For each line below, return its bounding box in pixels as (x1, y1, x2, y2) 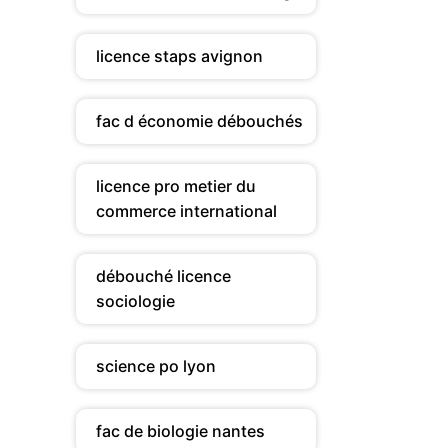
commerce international (96, 201, 277, 221)
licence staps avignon (96, 46, 263, 66)
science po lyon (96, 356, 216, 376)
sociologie (96, 291, 175, 311)
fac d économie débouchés (96, 111, 303, 131)
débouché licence (96, 266, 231, 286)
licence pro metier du (96, 176, 256, 196)
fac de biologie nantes (96, 421, 265, 441)
